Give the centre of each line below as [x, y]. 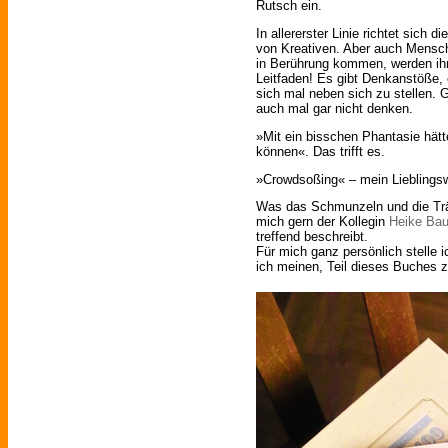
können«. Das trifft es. [320, 151]
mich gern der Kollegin [322, 222]
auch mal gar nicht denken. [334, 108]
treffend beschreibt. [312, 237]
